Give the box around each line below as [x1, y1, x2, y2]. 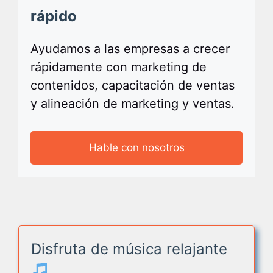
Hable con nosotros [88, 141, 185, 154]
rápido [30, 7, 77, 25]
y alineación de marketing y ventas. [30, 96, 235, 111]
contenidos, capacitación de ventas [30, 78, 235, 93]
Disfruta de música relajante [31, 240, 227, 258]
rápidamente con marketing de [30, 60, 207, 74]
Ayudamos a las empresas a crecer [30, 41, 230, 56]
